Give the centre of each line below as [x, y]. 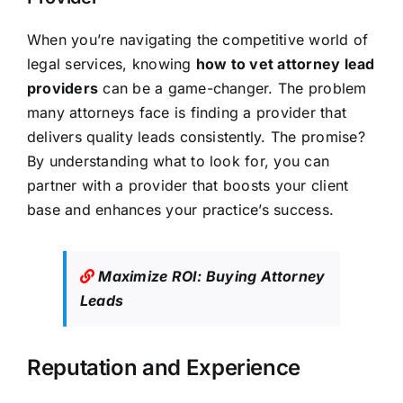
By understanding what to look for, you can [178, 161]
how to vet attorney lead [285, 64]
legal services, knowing [111, 64]
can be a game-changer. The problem [233, 89]
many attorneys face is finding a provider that [187, 113]
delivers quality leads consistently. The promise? [196, 137]
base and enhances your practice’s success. [180, 210]
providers [63, 89]
